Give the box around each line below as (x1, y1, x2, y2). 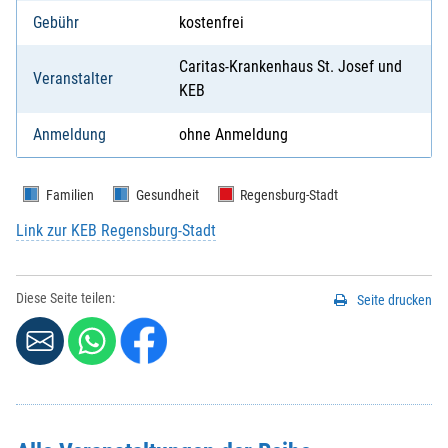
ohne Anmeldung (179, 125, 288, 145)
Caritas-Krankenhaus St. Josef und (179, 57, 402, 77)
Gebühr (33, 13, 79, 33)
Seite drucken (357, 292, 432, 309)
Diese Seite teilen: (16, 290, 115, 308)
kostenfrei (179, 13, 244, 33)
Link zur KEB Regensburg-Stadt (16, 221, 216, 241)
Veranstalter (33, 69, 113, 89)
